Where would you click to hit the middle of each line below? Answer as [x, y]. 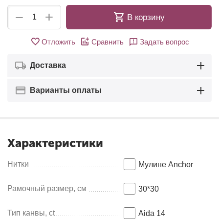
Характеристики [55, 143]
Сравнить [107, 42]
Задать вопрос [164, 42]
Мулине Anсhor [166, 164]
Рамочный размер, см [47, 188]
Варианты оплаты [66, 90]
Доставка [48, 65]
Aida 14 [152, 213]
